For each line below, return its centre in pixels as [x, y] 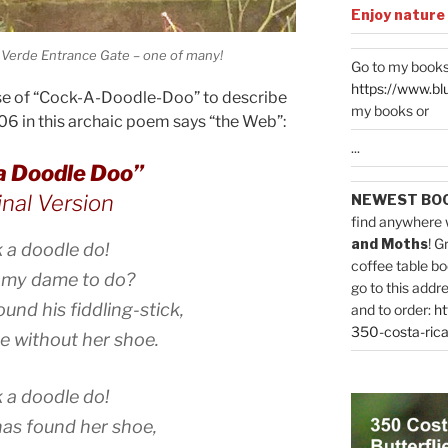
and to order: [392, 309]
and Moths [389, 243]
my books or [389, 110]
